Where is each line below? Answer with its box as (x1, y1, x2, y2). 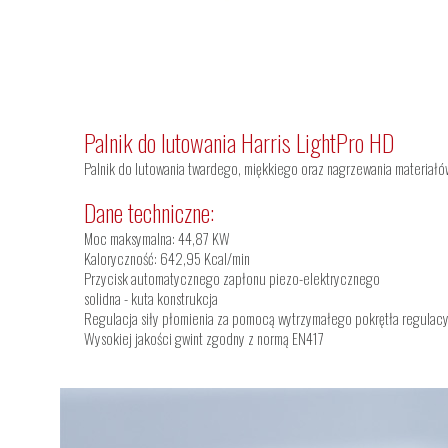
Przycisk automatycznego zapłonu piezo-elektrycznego (84, 267, 380, 289)
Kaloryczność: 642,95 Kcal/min (84, 247, 250, 269)
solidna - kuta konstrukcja (84, 287, 218, 309)
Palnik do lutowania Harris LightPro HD (84, 124, 394, 160)
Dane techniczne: (84, 194, 214, 230)
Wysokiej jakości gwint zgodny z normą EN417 (84, 327, 324, 349)
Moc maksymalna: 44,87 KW (84, 227, 230, 249)
